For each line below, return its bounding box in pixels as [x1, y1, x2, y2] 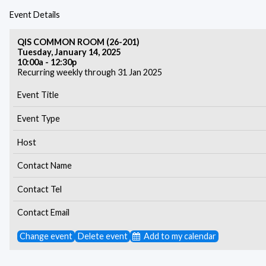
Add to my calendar [144, 231, 217, 242]
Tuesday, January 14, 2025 [17, 46, 121, 57]
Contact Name [17, 160, 72, 171]
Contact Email [17, 207, 69, 218]
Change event [20, 231, 73, 242]
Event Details [9, 9, 60, 20]
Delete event [77, 231, 128, 242]
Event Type [17, 113, 60, 123]
